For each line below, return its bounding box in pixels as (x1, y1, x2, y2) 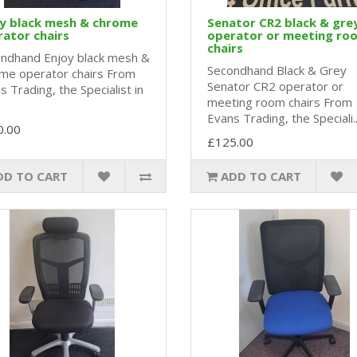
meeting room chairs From (207, 94, 352, 111)
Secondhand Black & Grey (207, 62, 347, 79)
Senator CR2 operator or (207, 78, 343, 95)
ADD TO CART (220, 168, 301, 185)
